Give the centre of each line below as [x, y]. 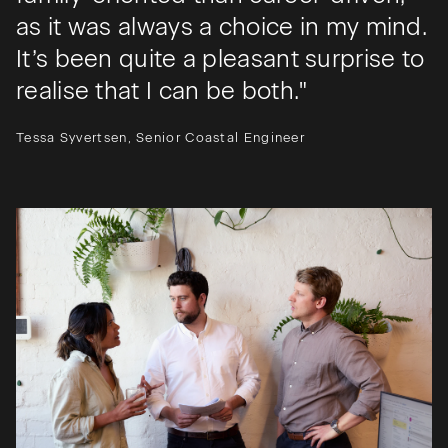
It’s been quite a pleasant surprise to [220, 59]
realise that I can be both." [162, 91]
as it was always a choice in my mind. [222, 27]
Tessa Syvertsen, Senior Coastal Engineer [160, 138]
